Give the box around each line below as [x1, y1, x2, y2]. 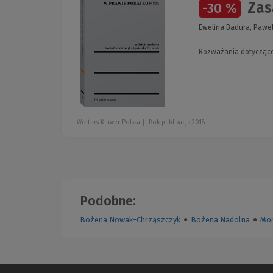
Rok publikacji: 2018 [149, 118, 205, 126]
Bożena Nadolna [191, 215, 250, 225]
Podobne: [80, 193, 136, 210]
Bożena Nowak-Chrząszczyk [80, 215, 180, 225]
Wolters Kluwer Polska [77, 118, 140, 126]
